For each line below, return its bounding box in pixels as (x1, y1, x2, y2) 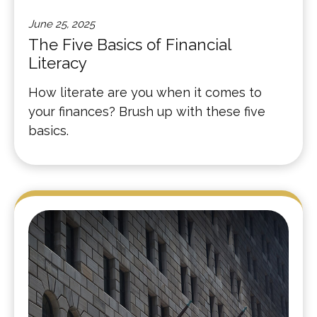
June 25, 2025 (28, 18, 95, 31)
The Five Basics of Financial (28, 35, 231, 54)
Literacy (28, 54, 87, 73)
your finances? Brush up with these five (28, 104, 265, 120)
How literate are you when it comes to (28, 85, 262, 100)
